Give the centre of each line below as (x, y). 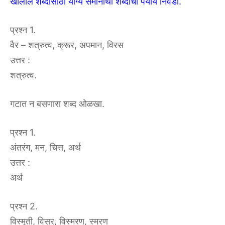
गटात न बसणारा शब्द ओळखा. (57, 104)
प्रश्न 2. (24, 206)
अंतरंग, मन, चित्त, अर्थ (45, 148)
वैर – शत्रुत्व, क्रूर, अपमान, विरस (67, 45)
